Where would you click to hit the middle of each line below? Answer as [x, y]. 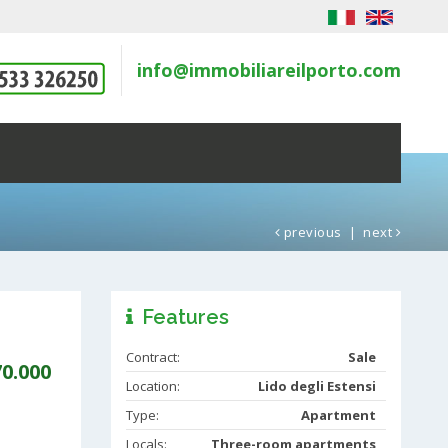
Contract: [154, 357]
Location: [154, 386]
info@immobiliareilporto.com [269, 70]
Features [183, 317]
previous [312, 232]
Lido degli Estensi [317, 386]
